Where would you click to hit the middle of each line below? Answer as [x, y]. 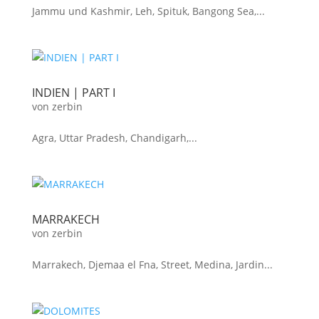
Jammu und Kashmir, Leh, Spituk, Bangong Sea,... [148, 11]
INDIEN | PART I [73, 93]
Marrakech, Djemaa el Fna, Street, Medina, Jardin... [152, 265]
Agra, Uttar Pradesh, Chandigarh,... [114, 138]
